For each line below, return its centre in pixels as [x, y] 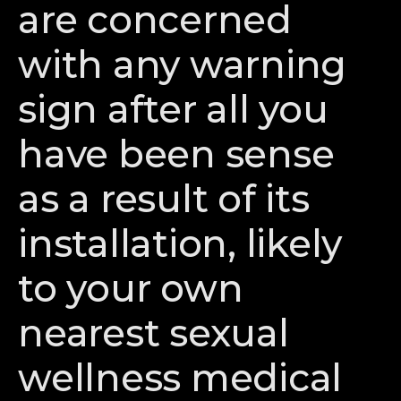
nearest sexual [154, 333]
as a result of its [164, 199]
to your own [131, 288]
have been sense [176, 154]
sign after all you [173, 109]
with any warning [183, 64]
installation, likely [180, 243]
